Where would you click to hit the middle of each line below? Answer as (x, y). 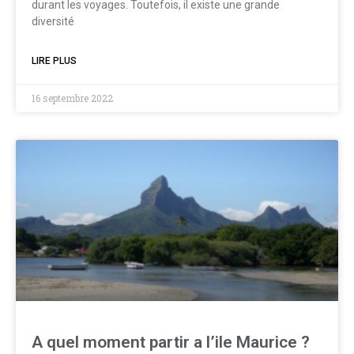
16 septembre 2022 (72, 98)
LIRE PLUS (54, 61)
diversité (53, 21)
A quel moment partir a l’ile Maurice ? (171, 342)
